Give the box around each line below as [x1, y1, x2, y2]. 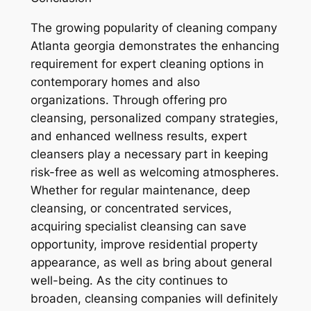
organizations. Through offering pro [30, 92, 227, 107]
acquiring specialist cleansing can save [30, 219, 246, 233]
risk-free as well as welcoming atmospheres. [30, 165, 279, 179]
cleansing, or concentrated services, [30, 201, 232, 215]
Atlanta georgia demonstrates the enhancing [30, 38, 279, 53]
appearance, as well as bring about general [30, 255, 272, 269]
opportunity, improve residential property [30, 237, 258, 251]
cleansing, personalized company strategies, [30, 110, 278, 125]
